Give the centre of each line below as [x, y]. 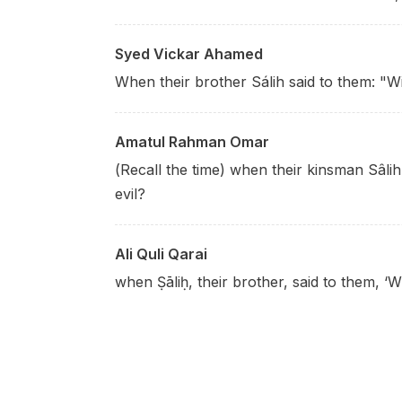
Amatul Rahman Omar [192, 142]
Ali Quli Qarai [161, 254]
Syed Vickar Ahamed [189, 54]
